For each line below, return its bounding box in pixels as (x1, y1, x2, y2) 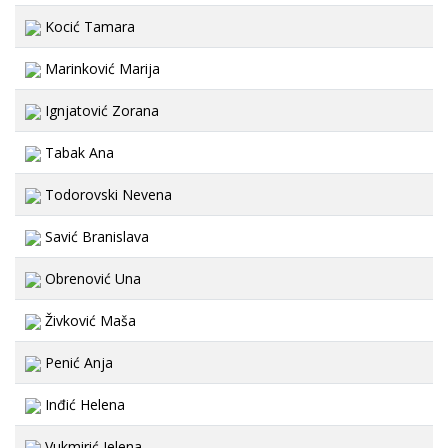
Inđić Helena (41, 395, 125, 414)
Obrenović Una (41, 269, 141, 288)
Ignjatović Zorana (41, 101, 159, 120)
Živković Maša (41, 311, 136, 330)
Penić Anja (41, 353, 113, 372)
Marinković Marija (41, 59, 160, 78)
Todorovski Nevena (41, 185, 172, 204)
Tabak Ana (41, 143, 114, 162)
